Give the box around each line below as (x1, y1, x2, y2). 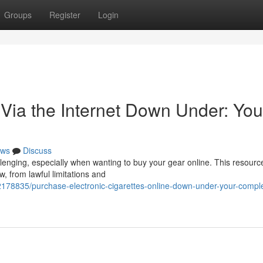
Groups (4, 9, 32, 21)
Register (49, 9, 80, 21)
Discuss (23, 144, 52, 156)
